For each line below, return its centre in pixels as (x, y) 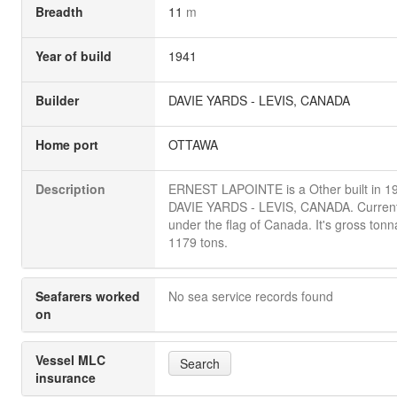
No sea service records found (251, 296)
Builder (57, 100)
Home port (67, 144)
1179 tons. (198, 242)
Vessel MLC (70, 360)
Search (200, 363)
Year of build (74, 56)
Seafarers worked (88, 296)
